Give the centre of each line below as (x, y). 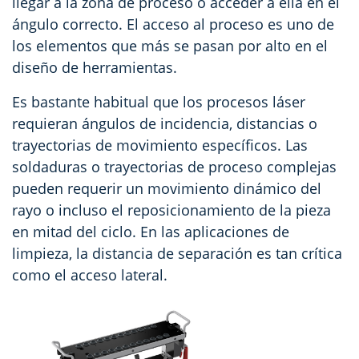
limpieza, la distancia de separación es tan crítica (177, 254)
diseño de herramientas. (95, 68)
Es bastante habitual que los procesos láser (159, 102)
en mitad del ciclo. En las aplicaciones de (151, 232)
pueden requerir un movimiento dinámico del (167, 189)
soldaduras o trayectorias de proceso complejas (174, 167)
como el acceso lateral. (90, 275)
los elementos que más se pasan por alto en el (170, 46)
